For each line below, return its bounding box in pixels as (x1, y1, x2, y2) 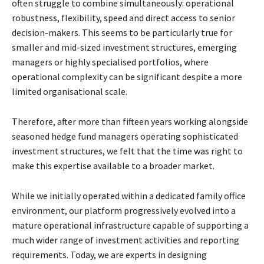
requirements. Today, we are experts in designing (12, 249, 207, 261)
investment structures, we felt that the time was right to (12, 145, 243, 157)
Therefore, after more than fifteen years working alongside (12, 115, 248, 128)
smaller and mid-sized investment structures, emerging (12, 41, 237, 54)
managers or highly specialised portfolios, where (12, 56, 209, 68)
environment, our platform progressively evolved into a (12, 204, 236, 217)
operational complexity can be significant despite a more (12, 71, 242, 83)
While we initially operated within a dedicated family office (12, 190, 246, 202)
